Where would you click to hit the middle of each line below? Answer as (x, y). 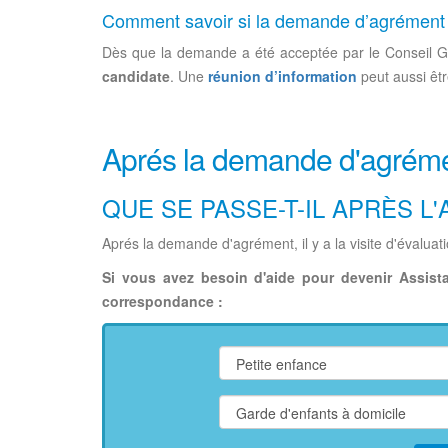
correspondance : (162, 301)
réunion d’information (282, 76)
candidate (136, 76)
